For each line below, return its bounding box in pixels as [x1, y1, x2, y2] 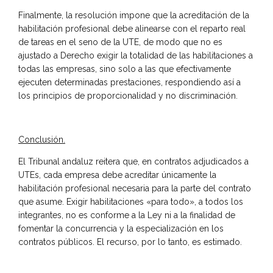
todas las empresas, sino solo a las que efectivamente [18, 63, 231, 74]
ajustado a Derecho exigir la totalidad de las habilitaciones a [18, 50, 253, 60]
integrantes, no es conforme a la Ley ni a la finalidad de [18, 210, 235, 220]
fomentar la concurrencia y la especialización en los [18, 223, 224, 233]
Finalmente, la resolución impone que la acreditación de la [18, 10, 249, 20]
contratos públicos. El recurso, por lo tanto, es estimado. [18, 236, 242, 247]
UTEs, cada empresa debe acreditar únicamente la [18, 169, 216, 180]
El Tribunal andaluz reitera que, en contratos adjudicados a [18, 156, 249, 166]
